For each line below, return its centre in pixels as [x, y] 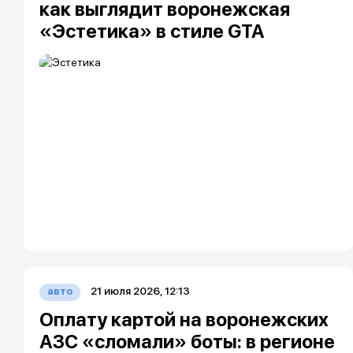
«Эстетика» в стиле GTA [152, 31]
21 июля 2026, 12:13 [140, 291]
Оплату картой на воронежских [184, 320]
